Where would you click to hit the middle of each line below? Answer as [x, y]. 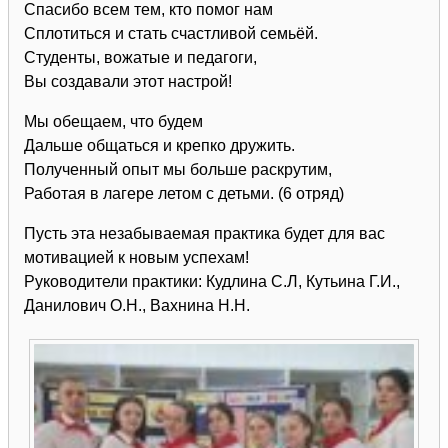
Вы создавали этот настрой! [128, 81]
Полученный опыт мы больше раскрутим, [178, 169]
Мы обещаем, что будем [113, 121]
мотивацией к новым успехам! [136, 257]
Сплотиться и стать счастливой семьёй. [171, 33]
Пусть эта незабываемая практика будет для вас [204, 233]
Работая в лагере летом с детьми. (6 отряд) [184, 193]
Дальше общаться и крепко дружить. [159, 145]
